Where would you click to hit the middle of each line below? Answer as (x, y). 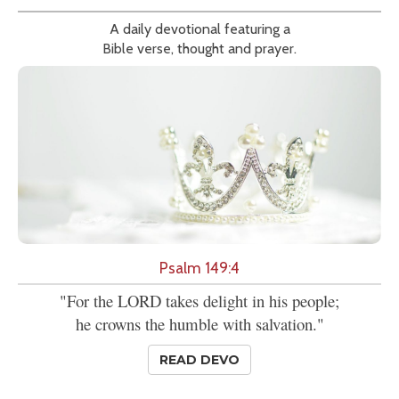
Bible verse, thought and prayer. (199, 49)
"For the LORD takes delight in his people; (199, 301)
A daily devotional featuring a (199, 29)
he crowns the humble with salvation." (199, 324)
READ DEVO (199, 360)
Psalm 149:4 (199, 268)
